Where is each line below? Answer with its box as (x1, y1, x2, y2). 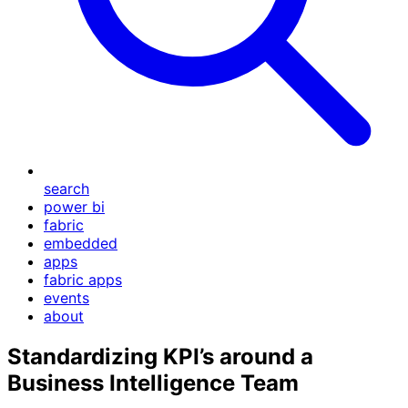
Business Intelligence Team (7, 369, 299, 396)
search (44, 179, 89, 198)
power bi (44, 198, 105, 216)
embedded (44, 234, 117, 252)
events (44, 289, 89, 307)
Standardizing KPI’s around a (7, 342, 313, 370)
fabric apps (44, 270, 122, 289)
